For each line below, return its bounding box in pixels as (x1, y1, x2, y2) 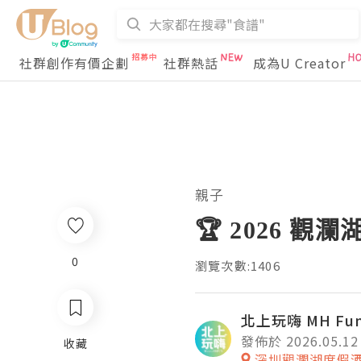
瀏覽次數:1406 (195, 257, 280, 274)
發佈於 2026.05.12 (241, 331, 359, 351)
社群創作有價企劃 (19, 53, 129, 73)
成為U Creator (253, 53, 346, 73)
